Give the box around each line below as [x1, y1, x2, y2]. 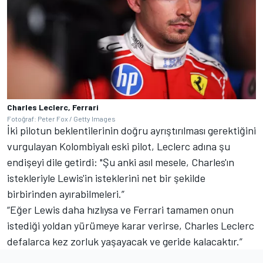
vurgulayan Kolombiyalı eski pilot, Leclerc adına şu [7, 140, 230, 153]
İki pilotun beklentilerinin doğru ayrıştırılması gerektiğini [7, 124, 256, 137]
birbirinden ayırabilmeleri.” [7, 187, 127, 200]
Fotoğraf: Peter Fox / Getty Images [7, 114, 116, 123]
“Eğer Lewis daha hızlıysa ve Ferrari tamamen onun [7, 203, 234, 216]
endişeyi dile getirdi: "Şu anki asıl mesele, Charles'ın [7, 156, 234, 168]
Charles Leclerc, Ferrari [7, 102, 99, 112]
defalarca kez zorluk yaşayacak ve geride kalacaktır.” [7, 235, 242, 248]
